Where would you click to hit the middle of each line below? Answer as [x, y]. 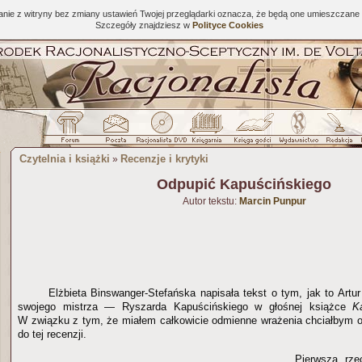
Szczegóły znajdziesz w [143, 25]
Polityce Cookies [227, 25]
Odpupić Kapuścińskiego [244, 184]
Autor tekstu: [210, 201]
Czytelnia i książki [65, 159]
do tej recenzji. [52, 334]
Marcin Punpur [272, 201]
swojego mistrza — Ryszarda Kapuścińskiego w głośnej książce [185, 307]
